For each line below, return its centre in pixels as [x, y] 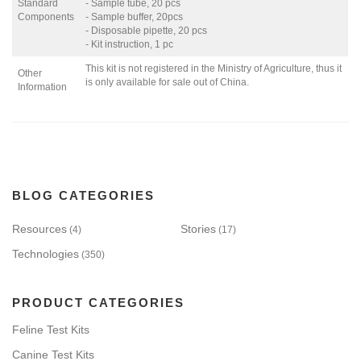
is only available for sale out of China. [168, 83]
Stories [198, 229]
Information [43, 87]
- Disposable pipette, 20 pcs [147, 31]
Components [46, 17]
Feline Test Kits [51, 330]
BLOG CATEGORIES [83, 196]
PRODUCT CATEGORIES [98, 303]
